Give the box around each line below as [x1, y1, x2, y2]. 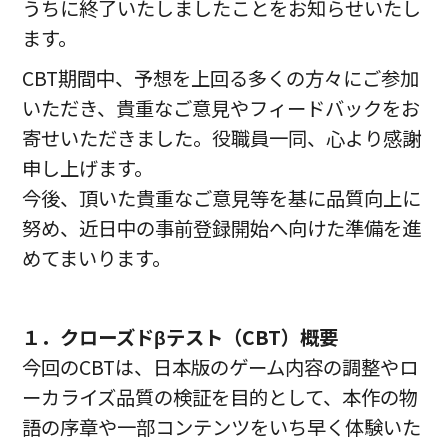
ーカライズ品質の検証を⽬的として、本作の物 [22, 383, 419, 412]
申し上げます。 [22, 154, 154, 183]
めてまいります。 [22, 244, 172, 273]
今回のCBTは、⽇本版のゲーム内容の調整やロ [22, 353, 419, 382]
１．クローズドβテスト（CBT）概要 [22, 323, 339, 352]
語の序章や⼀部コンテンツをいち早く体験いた [22, 413, 422, 442]
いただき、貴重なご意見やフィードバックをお [22, 94, 421, 123]
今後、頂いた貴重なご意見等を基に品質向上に [22, 184, 422, 213]
